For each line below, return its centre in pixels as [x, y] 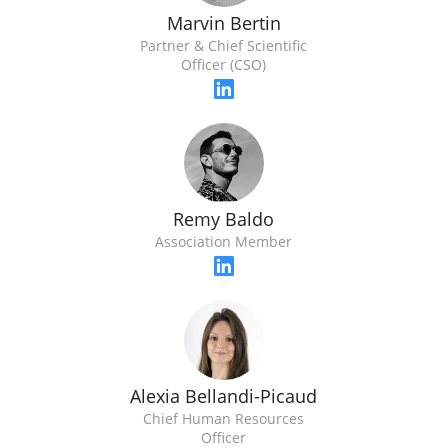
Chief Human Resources [224, 419]
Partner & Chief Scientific [224, 46]
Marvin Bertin [223, 23]
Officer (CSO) [224, 65]
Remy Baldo [224, 219]
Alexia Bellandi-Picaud [224, 396]
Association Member [224, 242]
